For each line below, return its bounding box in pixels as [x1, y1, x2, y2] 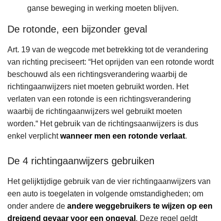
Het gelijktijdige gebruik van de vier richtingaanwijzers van [7, 177, 211, 186]
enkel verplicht [7, 132, 60, 141]
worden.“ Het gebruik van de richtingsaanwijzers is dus [7, 119, 198, 128]
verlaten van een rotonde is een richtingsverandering [7, 95, 191, 104]
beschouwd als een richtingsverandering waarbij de [7, 70, 187, 79]
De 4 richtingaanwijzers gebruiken [7, 155, 154, 167]
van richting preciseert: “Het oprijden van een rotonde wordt [7, 58, 214, 67]
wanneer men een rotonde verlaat [60, 132, 185, 141]
